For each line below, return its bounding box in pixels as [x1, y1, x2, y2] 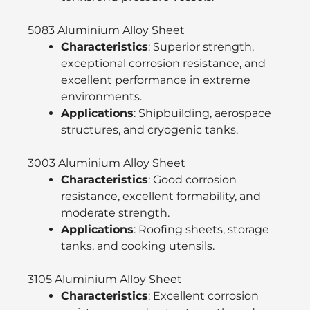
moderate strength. [61, 206, 170, 219]
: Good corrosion [148, 172, 237, 186]
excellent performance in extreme [61, 73, 250, 86]
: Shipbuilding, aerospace [134, 106, 271, 120]
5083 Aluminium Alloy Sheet [28, 23, 185, 37]
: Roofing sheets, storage [134, 222, 269, 236]
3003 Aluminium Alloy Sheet [28, 156, 185, 170]
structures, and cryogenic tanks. [61, 122, 238, 136]
